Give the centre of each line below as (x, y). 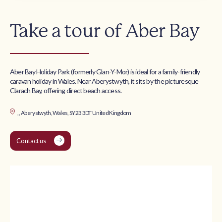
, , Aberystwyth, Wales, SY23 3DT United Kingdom (74, 112)
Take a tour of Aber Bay (105, 31)
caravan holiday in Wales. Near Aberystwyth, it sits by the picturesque (104, 81)
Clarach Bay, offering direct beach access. (66, 90)
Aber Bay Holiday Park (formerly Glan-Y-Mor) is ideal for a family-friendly (105, 71)
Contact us (31, 140)
